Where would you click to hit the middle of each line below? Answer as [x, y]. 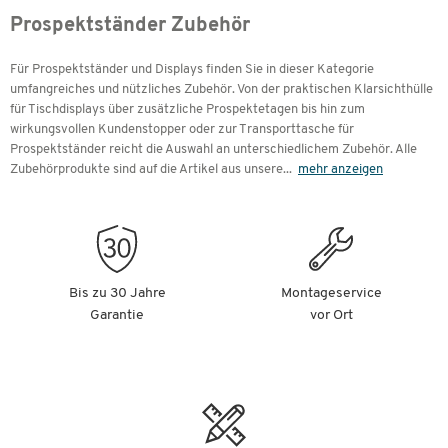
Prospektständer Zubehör [130, 26]
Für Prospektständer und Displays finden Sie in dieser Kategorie [192, 69]
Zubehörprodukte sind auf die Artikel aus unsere [146, 169]
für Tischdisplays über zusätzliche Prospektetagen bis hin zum [187, 109]
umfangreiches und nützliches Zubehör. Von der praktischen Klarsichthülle [221, 89]
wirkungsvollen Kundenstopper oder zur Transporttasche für [182, 129]
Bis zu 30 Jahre [117, 293]
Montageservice [331, 293]
